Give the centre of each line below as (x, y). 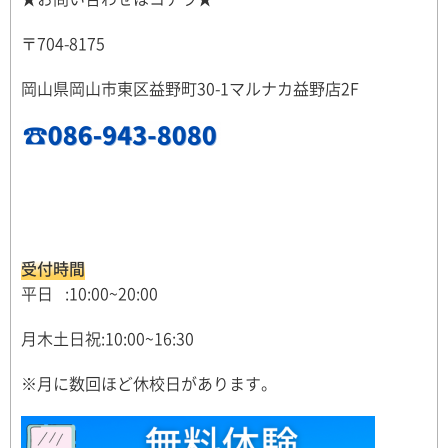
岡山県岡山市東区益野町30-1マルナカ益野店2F (190, 88)
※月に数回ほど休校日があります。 (149, 383)
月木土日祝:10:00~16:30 (107, 338)
